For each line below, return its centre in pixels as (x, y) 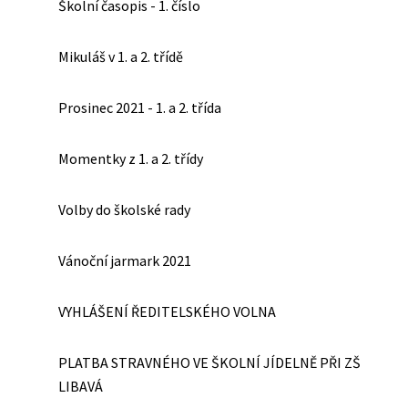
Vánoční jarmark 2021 (125, 260)
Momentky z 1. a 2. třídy (131, 158)
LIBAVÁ (81, 386)
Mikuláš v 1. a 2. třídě (121, 56)
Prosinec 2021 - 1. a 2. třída (140, 107)
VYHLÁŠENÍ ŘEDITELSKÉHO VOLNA (167, 311)
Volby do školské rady (124, 209)
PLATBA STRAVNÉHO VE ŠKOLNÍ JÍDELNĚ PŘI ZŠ (209, 362)
